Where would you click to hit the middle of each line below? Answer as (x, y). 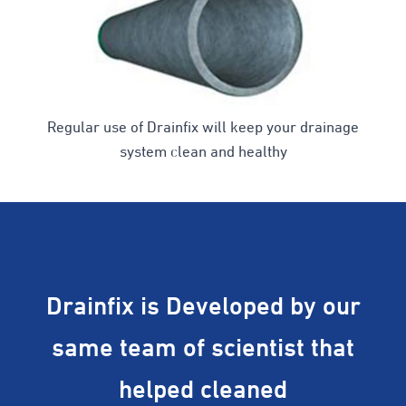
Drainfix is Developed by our (203, 307)
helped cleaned (203, 390)
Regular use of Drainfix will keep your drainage (203, 128)
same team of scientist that (203, 348)
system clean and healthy (203, 153)
